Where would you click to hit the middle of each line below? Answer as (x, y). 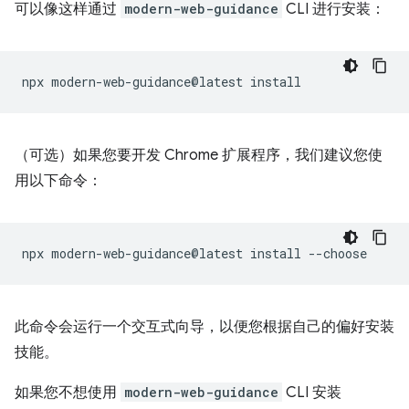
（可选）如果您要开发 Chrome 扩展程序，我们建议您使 (199, 155)
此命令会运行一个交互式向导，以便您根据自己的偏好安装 (204, 327)
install (276, 253)
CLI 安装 (312, 393)
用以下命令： (58, 181)
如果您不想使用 (68, 393)
